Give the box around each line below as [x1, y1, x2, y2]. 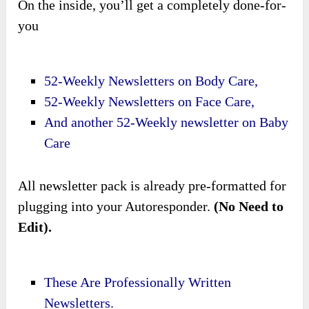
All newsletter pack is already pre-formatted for [18, 177, 287, 193]
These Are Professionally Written [44, 274, 232, 290]
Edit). [18, 219, 52, 235]
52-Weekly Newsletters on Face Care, [44, 94, 255, 110]
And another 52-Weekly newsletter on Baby [44, 114, 289, 130]
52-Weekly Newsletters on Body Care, [44, 73, 259, 89]
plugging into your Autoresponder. [18, 198, 215, 214]
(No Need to [214, 198, 284, 214]
